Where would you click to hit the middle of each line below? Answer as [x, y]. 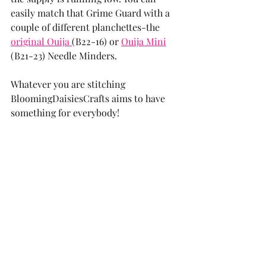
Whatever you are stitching [69, 84]
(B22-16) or [96, 41]
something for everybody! [67, 112]
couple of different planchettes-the [86, 27]
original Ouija [41, 41]
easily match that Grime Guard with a [91, 12]
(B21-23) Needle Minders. [66, 55]
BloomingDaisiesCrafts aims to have [89, 98]
